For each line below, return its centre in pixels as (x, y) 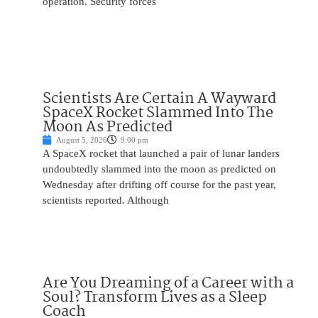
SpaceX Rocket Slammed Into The (158, 113)
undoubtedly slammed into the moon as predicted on (159, 169)
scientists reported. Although (106, 201)
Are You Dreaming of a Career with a (168, 284)
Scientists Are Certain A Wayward (159, 99)
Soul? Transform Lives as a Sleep (155, 298)
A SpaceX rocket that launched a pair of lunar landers (161, 154)
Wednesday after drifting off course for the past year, (159, 185)
